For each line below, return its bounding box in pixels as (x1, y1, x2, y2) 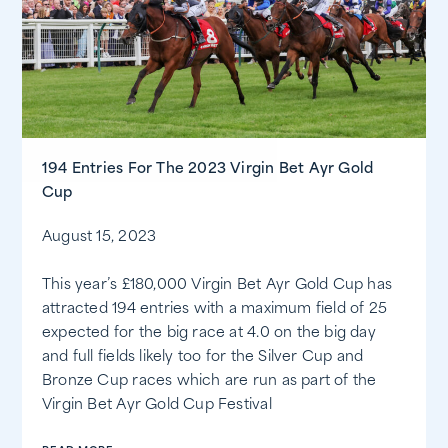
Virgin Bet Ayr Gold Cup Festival (42, 398, 272, 414)
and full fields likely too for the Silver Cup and (42, 350, 364, 366)
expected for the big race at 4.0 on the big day (42, 326, 376, 342)
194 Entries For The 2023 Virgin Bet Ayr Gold (42, 162, 374, 178)
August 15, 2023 (42, 230, 157, 246)
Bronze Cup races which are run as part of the (42, 374, 377, 390)
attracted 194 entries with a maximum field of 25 (42, 302, 388, 318)
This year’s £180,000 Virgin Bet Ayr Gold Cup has (42, 278, 393, 294)
